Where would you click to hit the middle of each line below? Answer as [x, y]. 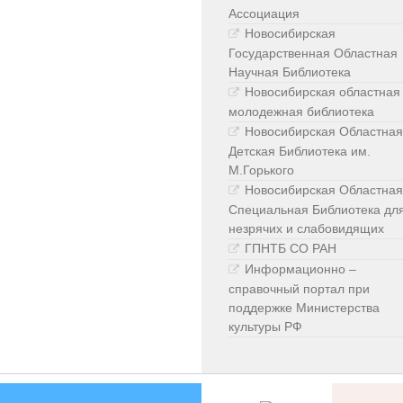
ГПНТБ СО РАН [291, 249]
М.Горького [261, 170]
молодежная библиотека [301, 112]
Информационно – [300, 269]
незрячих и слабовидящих [306, 229]
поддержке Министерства [304, 308]
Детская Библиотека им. [300, 152]
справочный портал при [299, 289]
